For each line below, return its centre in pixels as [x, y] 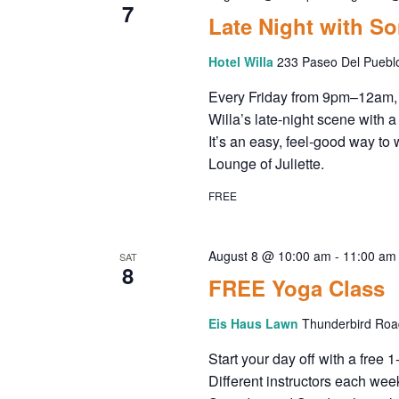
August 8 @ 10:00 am [269, 256]
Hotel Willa [242, 61]
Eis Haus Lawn [255, 323]
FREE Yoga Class [296, 288]
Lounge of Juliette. [266, 163]
